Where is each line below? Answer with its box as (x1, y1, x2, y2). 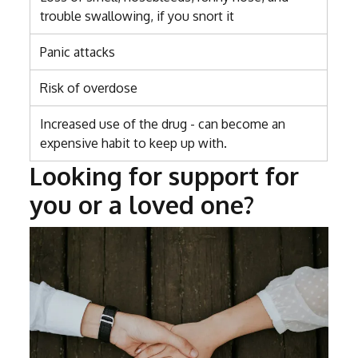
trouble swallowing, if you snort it (40, 8, 235, 25)
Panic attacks (40, 44, 116, 61)
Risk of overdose (40, 80, 138, 97)
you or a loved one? (30, 189, 255, 221)
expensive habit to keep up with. (40, 135, 228, 152)
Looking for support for (30, 161, 300, 192)
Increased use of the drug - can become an (40, 116, 286, 133)
